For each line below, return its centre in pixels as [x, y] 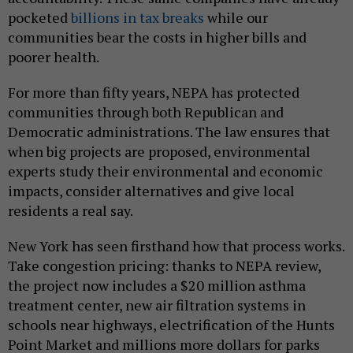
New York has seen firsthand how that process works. [176, 246]
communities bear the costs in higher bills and [157, 37]
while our [236, 18]
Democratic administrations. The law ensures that [169, 132]
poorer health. [54, 57]
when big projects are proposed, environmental [159, 152]
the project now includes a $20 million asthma [157, 286]
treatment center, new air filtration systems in [157, 305]
